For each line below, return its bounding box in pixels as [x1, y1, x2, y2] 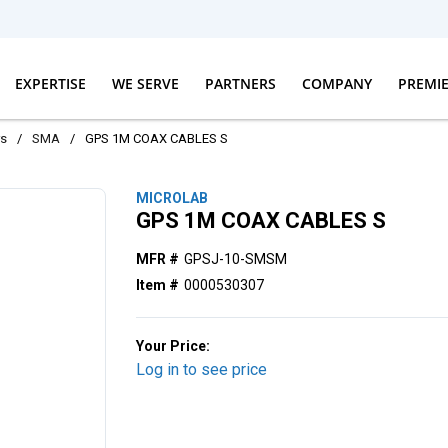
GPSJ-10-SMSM [184, 251, 288, 267]
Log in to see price [136, 360, 268, 379]
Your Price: [136, 338, 211, 354]
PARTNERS [204, 73, 276, 93]
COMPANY [301, 73, 372, 93]
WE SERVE [111, 73, 179, 93]
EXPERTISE [14, 73, 86, 93]
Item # [136, 277, 180, 293]
